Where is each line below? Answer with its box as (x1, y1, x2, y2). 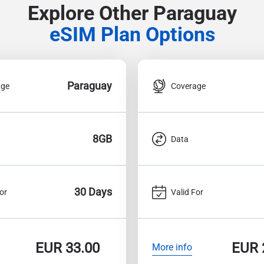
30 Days (74, 186, 112, 198)
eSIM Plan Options (49, 23, 215, 46)
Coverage (171, 81, 206, 91)
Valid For (171, 187, 203, 197)
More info (152, 241, 192, 253)
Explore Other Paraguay (27, 2, 237, 25)
